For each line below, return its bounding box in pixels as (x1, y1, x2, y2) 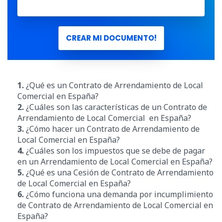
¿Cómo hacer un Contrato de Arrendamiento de (24, 123, 200, 134)
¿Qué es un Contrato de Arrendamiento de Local (24, 79, 203, 91)
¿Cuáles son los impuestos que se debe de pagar (24, 145, 205, 156)
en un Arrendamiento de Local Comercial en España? (17, 156, 213, 167)
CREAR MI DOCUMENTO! (65, 32, 157, 43)
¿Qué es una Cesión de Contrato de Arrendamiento (26, 166, 214, 178)
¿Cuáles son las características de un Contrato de (26, 101, 207, 112)
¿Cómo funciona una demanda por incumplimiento (26, 188, 213, 200)
